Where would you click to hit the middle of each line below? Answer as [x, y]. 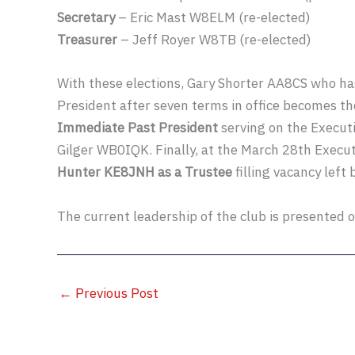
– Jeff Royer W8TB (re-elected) [214, 40]
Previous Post [115, 293]
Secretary [88, 18]
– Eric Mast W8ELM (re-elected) [214, 18]
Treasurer [87, 40]
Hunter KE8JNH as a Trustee [145, 172]
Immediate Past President [137, 128]
